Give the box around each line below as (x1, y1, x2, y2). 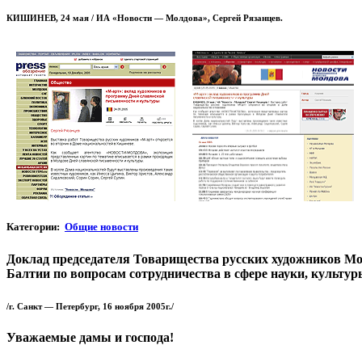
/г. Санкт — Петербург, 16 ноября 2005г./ (6, 301, 174, 311)
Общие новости (65, 221, 138, 234)
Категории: (6, 221, 65, 234)
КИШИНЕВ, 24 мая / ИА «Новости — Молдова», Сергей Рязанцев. (6, 13, 283, 23)
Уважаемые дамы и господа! (6, 330, 174, 345)
